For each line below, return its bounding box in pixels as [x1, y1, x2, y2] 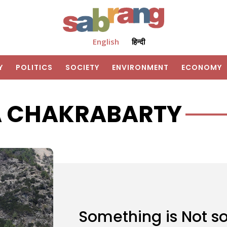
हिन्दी [131, 36, 145, 47]
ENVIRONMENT [112, 62, 169, 73]
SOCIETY [65, 62, 99, 73]
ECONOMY [181, 62, 222, 73]
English [92, 36, 119, 47]
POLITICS [16, 62, 53, 73]
